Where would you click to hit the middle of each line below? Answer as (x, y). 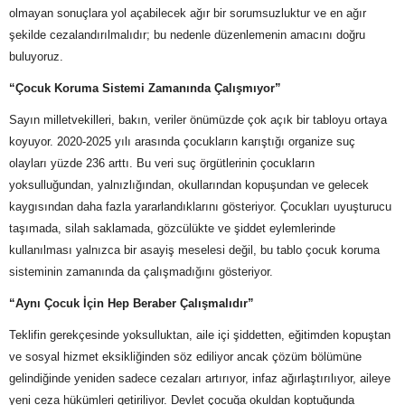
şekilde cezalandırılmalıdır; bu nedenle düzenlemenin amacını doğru (187, 35)
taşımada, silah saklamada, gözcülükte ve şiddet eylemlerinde (172, 229)
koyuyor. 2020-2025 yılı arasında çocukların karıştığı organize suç (182, 142)
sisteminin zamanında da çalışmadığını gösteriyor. (141, 272)
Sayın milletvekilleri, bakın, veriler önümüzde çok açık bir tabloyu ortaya (198, 120)
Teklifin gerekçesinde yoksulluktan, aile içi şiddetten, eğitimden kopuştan (200, 335)
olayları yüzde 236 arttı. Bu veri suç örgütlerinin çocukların (162, 164)
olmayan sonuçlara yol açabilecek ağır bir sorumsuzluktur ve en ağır (188, 14)
